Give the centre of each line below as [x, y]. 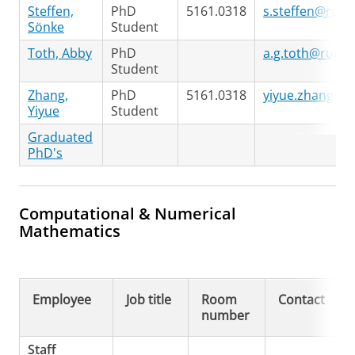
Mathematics [70, 231]
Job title [149, 300]
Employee [62, 300]
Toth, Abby [60, 53]
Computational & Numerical [128, 214]
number [225, 315]
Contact [302, 300]
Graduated [60, 137]
